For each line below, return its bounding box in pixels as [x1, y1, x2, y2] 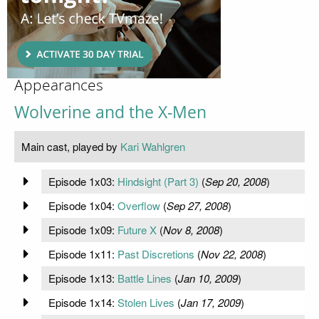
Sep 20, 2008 [204, 173, 266, 189]
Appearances [14, 75, 103, 95]
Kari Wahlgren [120, 138, 185, 154]
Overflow [117, 197, 160, 213]
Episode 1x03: [48, 173, 117, 189]
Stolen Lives [117, 294, 174, 310]
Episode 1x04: [48, 197, 117, 213]
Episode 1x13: [48, 270, 117, 286]
